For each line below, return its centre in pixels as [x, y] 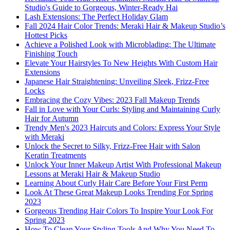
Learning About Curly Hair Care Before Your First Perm [116, 183]
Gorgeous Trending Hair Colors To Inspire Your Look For [119, 211]
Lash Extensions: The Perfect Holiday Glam [96, 17]
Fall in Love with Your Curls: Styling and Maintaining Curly [122, 109]
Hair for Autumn [52, 119]
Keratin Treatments [55, 156]
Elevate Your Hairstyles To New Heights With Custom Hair [121, 63]
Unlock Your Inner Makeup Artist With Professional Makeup [123, 165]
